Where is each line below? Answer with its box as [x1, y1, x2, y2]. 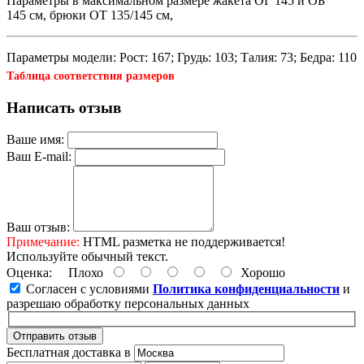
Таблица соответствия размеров [6, 69, 175, 82]
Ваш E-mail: [6, 149, 71, 164]
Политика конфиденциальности [153, 282, 340, 297]
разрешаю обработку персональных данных [6, 297, 249, 311]
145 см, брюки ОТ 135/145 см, [6, 7, 176, 22]
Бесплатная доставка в [6, 344, 134, 359]
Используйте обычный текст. [6, 249, 168, 264]
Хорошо [234, 266, 285, 280]
